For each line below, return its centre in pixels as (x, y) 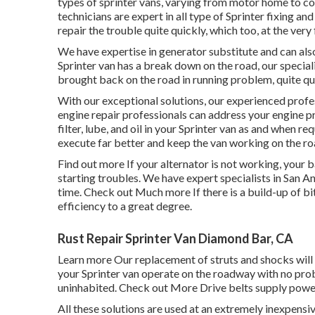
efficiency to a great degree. (125, 205)
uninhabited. (88, 287)
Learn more (85, 259)
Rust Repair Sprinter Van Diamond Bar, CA (175, 238)
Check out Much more (137, 191)
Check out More (158, 287)
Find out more (91, 163)
